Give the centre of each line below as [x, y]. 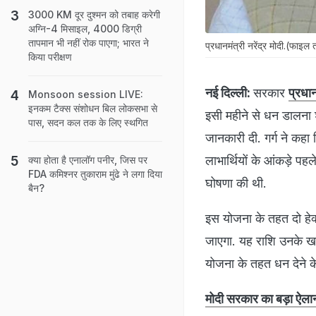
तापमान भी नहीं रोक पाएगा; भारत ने [89, 43]
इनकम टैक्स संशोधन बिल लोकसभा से [93, 108]
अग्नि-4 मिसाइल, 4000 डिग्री [85, 29]
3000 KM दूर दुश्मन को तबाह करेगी [94, 14]
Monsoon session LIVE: [86, 94]
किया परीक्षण [51, 57]
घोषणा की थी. [238, 183]
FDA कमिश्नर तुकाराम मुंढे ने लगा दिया [95, 174]
